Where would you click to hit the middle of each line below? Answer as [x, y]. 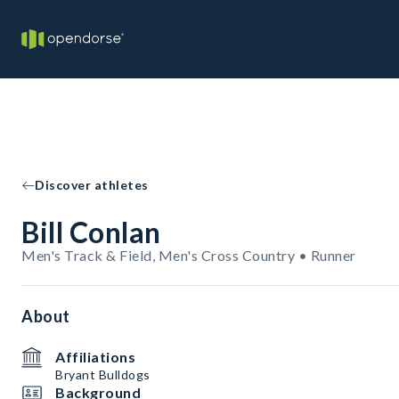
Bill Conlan [91, 232]
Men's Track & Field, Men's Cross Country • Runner [189, 255]
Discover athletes [92, 185]
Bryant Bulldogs [103, 375]
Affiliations [95, 357]
